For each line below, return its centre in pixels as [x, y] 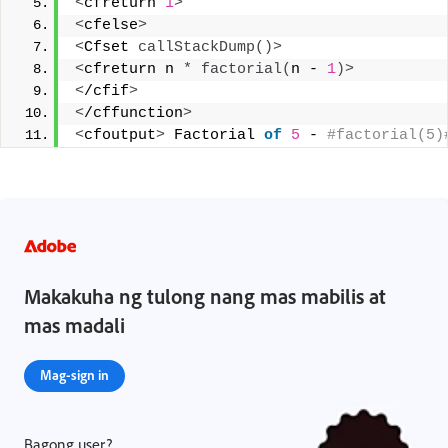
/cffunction [133, 114]
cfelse [111, 26]
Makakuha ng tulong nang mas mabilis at [205, 296]
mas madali [74, 325]
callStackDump [196, 48]
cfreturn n [133, 70]
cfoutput [120, 136]
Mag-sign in [74, 375]
